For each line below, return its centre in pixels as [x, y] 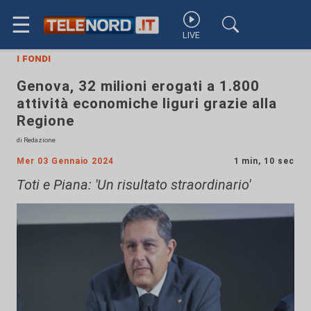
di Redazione [36, 140]
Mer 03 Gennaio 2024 [66, 161]
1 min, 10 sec [264, 161]
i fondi [34, 58]
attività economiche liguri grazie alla [147, 103]
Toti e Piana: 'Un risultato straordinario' [134, 185]
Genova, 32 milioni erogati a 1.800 [138, 86]
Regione [45, 121]
